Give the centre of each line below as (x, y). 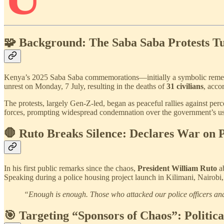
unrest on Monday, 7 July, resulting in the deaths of (85, 86)
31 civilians (185, 86)
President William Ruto (177, 168)
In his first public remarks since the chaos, (71, 168)
